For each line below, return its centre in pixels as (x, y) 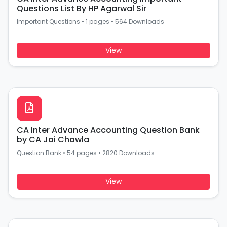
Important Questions (48, 22)
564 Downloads (140, 22)
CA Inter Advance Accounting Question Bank (108, 130)
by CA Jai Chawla (53, 140)
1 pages (98, 22)
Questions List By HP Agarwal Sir (82, 8)
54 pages (82, 153)
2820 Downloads (128, 153)
